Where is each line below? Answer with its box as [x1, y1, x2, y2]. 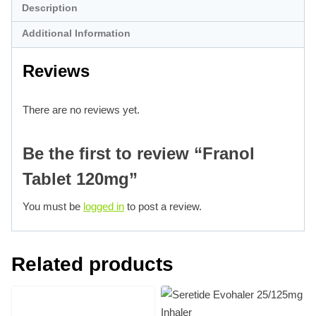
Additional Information [21, 28, 130, 39]
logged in [83, 200, 124, 212]
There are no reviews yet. [23, 103, 140, 116]
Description [21, 3, 78, 14]
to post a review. [124, 200, 202, 212]
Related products [11, 253, 174, 276]
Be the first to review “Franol [23, 143, 255, 163]
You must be [23, 200, 83, 212]
